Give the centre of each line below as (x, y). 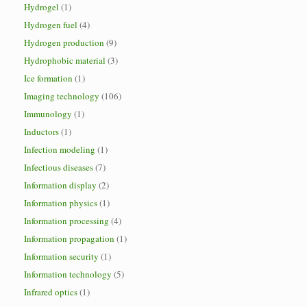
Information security (61, 256)
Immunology (48, 114)
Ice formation (48, 78)
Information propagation (69, 238)
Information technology (68, 274)
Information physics (61, 203)
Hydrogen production (64, 42)
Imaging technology (62, 96)
